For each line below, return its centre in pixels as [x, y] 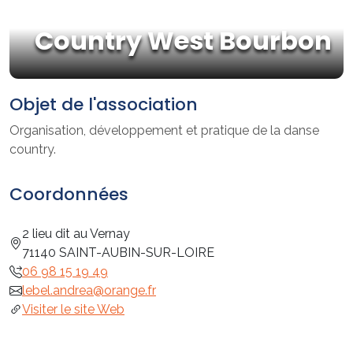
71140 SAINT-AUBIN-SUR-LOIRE [118, 252]
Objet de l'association [104, 104]
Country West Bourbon [183, 40]
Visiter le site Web [73, 309]
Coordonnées [69, 194]
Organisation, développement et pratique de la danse [164, 130]
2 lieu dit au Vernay [76, 233]
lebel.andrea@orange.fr [89, 290]
